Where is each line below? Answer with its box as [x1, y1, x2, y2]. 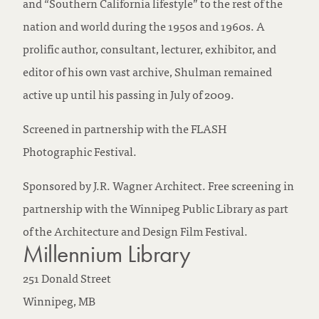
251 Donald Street [23, 268, 111, 288]
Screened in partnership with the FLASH [23, 119, 226, 138]
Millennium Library [23, 239, 191, 270]
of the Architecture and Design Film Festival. [23, 221, 248, 241]
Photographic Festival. [23, 142, 137, 161]
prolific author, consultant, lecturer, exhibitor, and [23, 39, 276, 58]
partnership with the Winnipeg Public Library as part [23, 199, 288, 218]
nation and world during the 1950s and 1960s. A [23, 16, 265, 36]
